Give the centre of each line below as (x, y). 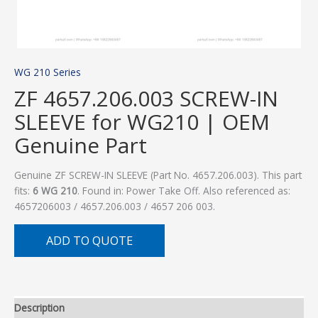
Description (39, 308)
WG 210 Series (48, 72)
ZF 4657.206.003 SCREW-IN (146, 99)
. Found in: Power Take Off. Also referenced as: (184, 191)
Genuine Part (81, 146)
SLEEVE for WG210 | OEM (142, 122)
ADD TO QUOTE (89, 240)
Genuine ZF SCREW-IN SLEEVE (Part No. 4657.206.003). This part (158, 175)
